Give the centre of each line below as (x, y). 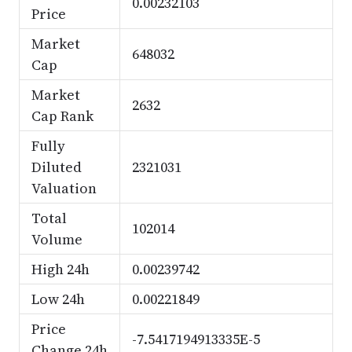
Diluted (56, 167)
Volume (57, 239)
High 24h (60, 269)
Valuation (64, 188)
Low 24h (58, 299)
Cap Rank (62, 116)
